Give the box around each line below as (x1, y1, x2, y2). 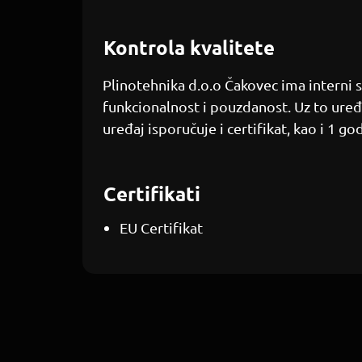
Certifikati (103, 181, 200, 206)
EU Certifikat (120, 219, 203, 236)
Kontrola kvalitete (103, 35, 275, 60)
